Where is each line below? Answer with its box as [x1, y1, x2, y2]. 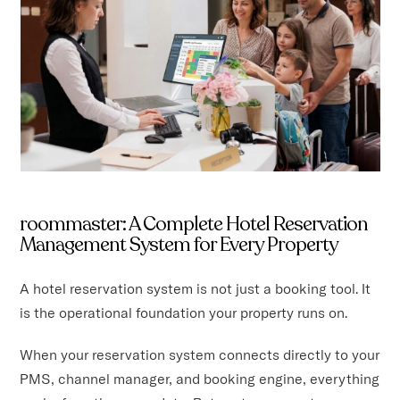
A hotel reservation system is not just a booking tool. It [20, 279, 371, 298]
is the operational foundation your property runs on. [20, 304, 348, 322]
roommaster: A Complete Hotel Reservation [20, 211, 369, 238]
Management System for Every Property [20, 231, 338, 259]
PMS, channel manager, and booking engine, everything [20, 370, 380, 388]
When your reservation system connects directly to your [20, 346, 380, 364]
